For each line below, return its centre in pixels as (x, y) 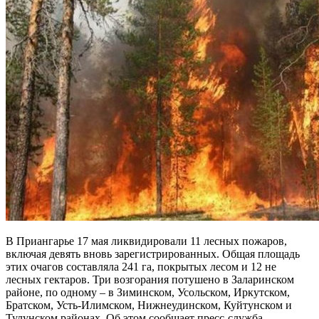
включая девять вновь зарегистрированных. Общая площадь (153, 253)
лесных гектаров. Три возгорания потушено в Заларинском (150, 279)
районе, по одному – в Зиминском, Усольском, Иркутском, (148, 292)
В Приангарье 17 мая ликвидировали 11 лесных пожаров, (146, 241)
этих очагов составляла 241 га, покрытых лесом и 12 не (141, 266)
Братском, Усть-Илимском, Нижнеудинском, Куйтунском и (149, 305)
